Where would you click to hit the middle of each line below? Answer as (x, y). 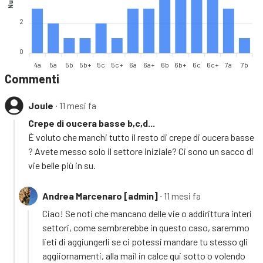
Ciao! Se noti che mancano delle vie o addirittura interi (147, 213)
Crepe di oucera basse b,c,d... (92, 123)
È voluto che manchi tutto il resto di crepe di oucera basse (141, 137)
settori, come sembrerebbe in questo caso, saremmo (146, 227)
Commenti (32, 78)
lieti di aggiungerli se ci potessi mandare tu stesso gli (145, 241)
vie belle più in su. (62, 165)
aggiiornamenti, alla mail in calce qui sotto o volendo (144, 255)
